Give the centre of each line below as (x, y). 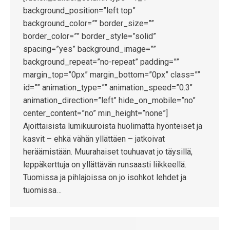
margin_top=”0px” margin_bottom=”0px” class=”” (112, 74)
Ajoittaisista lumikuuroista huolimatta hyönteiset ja (113, 126)
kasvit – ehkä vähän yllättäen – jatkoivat (94, 139)
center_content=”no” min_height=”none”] (95, 113)
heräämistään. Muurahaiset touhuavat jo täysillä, (108, 151)
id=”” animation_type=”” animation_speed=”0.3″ (108, 87)
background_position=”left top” (79, 10)
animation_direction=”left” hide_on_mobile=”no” (109, 100)
